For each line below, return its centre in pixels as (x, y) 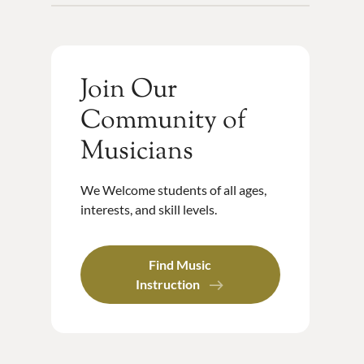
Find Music (180, 265)
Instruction (168, 284)
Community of (163, 121)
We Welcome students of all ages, (173, 190)
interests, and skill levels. (148, 210)
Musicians (136, 152)
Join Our (128, 91)
